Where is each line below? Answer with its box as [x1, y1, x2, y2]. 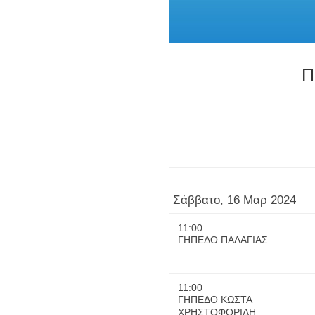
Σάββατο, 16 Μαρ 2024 [172, 193, 296, 207]
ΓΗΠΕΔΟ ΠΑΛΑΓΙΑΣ [177, 234, 268, 246]
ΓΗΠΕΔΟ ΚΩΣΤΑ [177, 294, 252, 306]
